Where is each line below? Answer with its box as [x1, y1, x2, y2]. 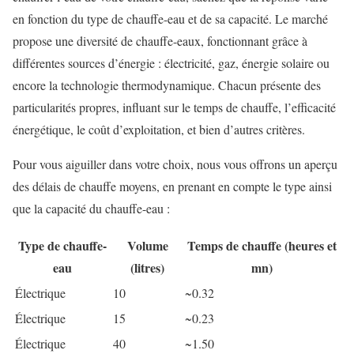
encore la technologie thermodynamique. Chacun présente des [13, 76, 321, 93]
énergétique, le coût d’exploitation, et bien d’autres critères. [13, 120, 305, 137]
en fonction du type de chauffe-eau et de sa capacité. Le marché [13, 9, 328, 27]
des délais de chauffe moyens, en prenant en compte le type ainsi [13, 177, 332, 194]
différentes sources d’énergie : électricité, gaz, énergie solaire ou [13, 54, 330, 71]
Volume [126, 235, 168, 254]
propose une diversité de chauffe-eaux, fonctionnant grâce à [13, 32, 307, 49]
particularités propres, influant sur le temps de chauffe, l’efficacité [13, 98, 336, 115]
